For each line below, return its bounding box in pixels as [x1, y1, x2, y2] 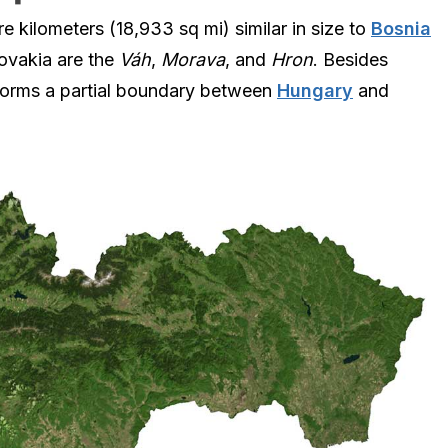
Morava [161, 49, 225, 71]
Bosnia [371, 18, 431, 40]
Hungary [277, 80, 353, 102]
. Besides [313, 49, 388, 71]
